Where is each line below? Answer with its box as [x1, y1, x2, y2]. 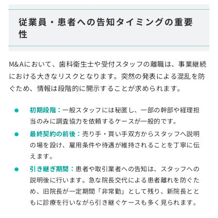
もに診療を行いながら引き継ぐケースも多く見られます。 [30, 198, 200, 207]
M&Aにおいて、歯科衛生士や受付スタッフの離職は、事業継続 [8, 59, 207, 69]
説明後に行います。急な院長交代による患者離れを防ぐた [30, 175, 200, 184]
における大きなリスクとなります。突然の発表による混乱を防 [8, 71, 205, 81]
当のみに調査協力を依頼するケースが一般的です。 [30, 116, 180, 126]
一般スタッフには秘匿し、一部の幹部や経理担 [62, 105, 200, 114]
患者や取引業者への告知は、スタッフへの [75, 164, 200, 173]
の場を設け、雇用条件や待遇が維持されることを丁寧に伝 [30, 140, 200, 149]
